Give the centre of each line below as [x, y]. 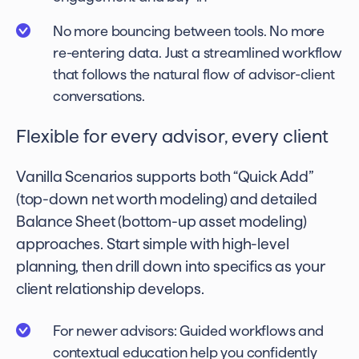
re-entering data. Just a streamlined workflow [198, 52]
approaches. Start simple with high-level [153, 244]
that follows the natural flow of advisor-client [194, 74]
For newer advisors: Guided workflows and [188, 331]
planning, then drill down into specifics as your [171, 266]
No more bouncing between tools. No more [189, 31]
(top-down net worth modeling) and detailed [167, 199]
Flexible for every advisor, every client [172, 136]
